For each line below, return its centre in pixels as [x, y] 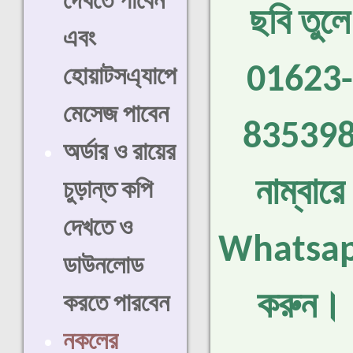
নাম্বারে [299, 195]
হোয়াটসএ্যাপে [120, 78]
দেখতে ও [98, 229]
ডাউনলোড [103, 267]
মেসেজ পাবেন [116, 116]
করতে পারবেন [116, 305]
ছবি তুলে [299, 24]
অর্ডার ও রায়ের [119, 154]
